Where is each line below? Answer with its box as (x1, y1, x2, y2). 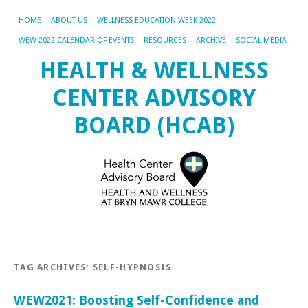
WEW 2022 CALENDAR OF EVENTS (19, 36, 134, 45)
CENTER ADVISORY (52, 85, 256, 111)
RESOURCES (144, 36, 186, 45)
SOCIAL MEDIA (236, 36, 287, 45)
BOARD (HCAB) (74, 112, 234, 139)
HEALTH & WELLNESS (39, 57, 269, 84)
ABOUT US (51, 16, 87, 25)
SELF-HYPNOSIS (92, 261, 172, 272)
